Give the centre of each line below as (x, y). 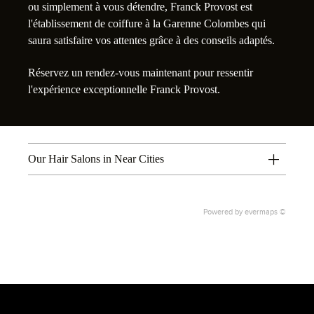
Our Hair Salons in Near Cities (96, 159)
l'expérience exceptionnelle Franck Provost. (124, 90)
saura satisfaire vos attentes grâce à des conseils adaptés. (151, 40)
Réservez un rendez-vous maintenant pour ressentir (141, 73)
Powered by (224, 212)
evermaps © (265, 212)
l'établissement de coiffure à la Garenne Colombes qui (147, 23)
